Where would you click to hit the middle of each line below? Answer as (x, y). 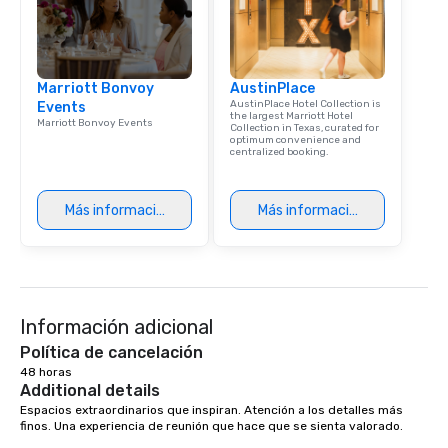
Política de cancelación (111, 353)
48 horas (46, 372)
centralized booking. (279, 152)
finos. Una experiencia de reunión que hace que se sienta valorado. (213, 426)
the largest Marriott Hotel (291, 116)
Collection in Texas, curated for (304, 128)
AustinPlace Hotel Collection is (305, 104)
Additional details (90, 391)
